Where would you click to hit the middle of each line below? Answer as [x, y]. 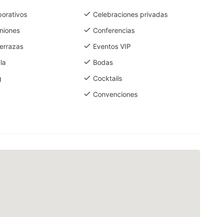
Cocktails [107, 78]
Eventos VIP [112, 46]
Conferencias [114, 30]
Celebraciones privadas [130, 14]
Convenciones [115, 94]
